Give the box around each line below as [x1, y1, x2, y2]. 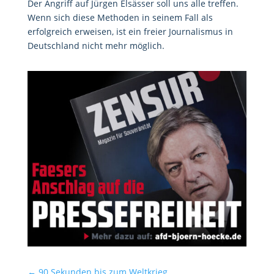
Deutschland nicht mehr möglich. [27, 40, 165, 51]
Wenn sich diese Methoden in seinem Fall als [27, 12, 213, 23]
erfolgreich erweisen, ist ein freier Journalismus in [27, 26, 233, 37]
